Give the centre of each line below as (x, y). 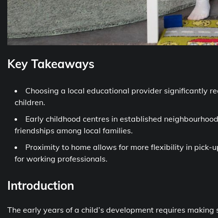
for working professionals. (61, 158)
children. (30, 102)
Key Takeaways (51, 64)
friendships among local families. (74, 130)
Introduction (41, 185)
